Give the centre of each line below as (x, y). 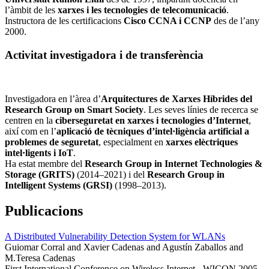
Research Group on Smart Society (74, 109)
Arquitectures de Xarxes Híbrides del (177, 98)
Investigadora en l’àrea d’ (53, 98)
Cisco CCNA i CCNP (168, 21)
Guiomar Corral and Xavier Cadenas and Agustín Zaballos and (124, 247)
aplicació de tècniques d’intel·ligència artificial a (153, 131)
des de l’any (235, 21)
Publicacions (44, 210)
